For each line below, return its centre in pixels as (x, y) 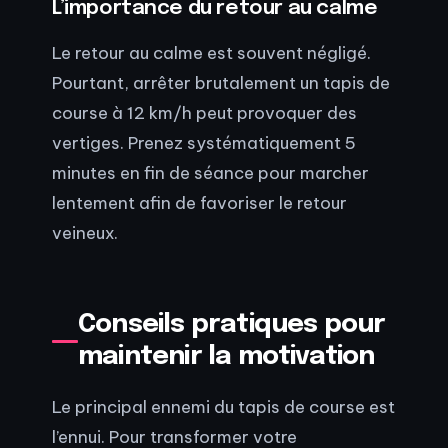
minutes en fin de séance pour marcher (210, 173)
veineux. (85, 233)
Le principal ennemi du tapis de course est (223, 406)
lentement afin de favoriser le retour (199, 203)
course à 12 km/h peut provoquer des (204, 113)
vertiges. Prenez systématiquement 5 (204, 143)
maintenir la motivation (226, 357)
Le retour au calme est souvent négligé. (211, 53)
